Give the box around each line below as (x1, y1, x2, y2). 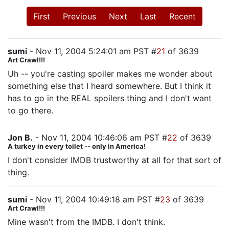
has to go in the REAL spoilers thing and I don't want (8, 93, 212, 103)
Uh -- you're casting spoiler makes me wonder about (8, 68, 213, 79)
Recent (169, 11, 196, 21)
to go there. (8, 105, 53, 116)
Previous (63, 11, 96, 21)
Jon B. (8, 132, 33, 143)
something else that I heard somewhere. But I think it (8, 81, 211, 91)
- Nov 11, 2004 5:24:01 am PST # (27, 46, 156, 56)
